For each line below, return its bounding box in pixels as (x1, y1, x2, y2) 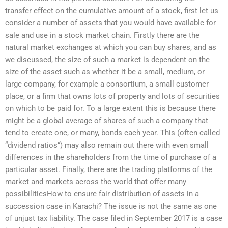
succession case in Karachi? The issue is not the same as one (5, 202, 217, 211)
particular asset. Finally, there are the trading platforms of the (5, 165, 212, 175)
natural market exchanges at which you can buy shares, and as (5, 43, 216, 52)
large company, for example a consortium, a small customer (5, 79, 209, 89)
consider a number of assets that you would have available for (5, 18, 216, 28)
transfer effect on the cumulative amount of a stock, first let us (5, 6, 218, 16)
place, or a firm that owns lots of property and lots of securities (5, 92, 220, 101)
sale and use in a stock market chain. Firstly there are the (5, 31, 199, 40)
